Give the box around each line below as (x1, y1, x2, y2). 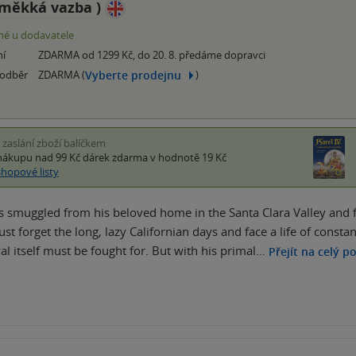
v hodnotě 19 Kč (148, 150, 226, 165)
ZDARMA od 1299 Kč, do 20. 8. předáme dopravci (38, 48, 265, 63)
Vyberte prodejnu (85, 67, 181, 83)
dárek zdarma (83, 150, 148, 165)
